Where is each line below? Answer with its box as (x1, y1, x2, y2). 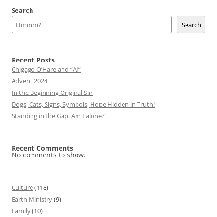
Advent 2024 (12, 77, 47, 85)
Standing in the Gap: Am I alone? (12, 111, 105, 120)
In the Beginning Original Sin (12, 88, 93, 97)
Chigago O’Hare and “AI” (12, 65, 81, 74)
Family (12, 206, 31, 215)
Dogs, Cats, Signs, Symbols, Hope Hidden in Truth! (12, 100, 155, 108)
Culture (12, 183, 33, 192)
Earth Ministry (12, 195, 52, 203)
